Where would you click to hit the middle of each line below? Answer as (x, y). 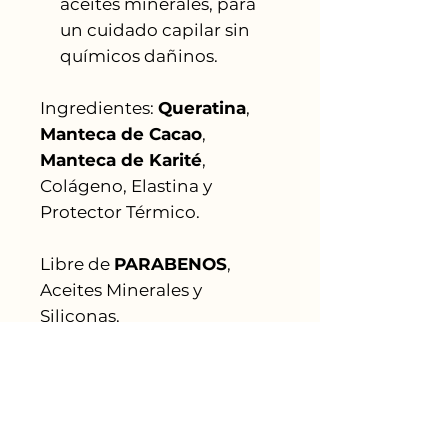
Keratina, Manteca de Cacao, (159, 418)
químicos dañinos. (139, 55)
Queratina (202, 107)
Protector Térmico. (120, 211)
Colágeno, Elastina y (126, 185)
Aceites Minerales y (121, 289)
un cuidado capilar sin (155, 29)
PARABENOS (170, 263)
